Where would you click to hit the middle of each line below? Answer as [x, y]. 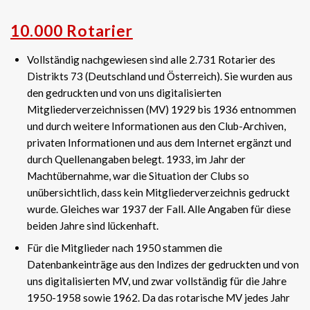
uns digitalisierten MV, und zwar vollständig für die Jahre [157, 281]
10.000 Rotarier [72, 30]
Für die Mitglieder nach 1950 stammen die [125, 248]
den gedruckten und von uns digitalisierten [124, 93]
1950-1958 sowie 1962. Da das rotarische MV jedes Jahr [158, 298]
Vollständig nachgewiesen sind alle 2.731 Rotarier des [151, 60]
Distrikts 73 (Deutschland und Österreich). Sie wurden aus [160, 76]
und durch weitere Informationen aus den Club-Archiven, [156, 126]
